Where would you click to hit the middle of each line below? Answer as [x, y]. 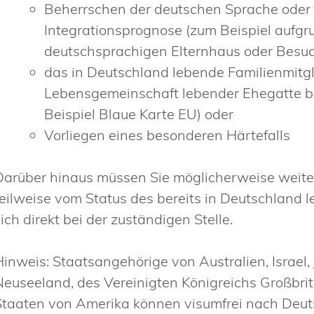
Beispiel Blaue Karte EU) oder [139, 114]
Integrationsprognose [115, 30]
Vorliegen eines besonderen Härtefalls [168, 135]
